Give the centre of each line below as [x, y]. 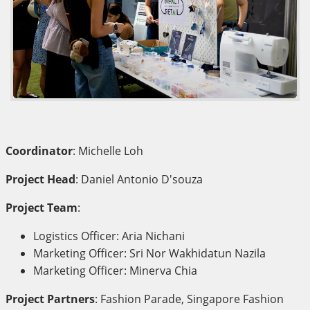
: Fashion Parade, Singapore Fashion [189, 299]
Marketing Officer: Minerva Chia [115, 270]
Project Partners [50, 299]
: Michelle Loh [108, 151]
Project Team [42, 207]
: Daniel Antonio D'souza [139, 179]
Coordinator [39, 151]
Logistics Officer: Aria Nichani [109, 236]
